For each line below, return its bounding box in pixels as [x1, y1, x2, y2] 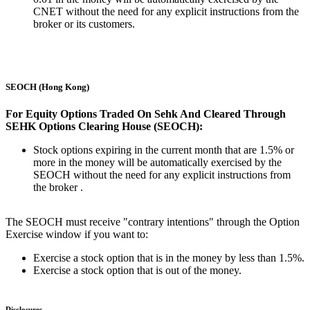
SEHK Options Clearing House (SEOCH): [6, 120, 203, 133]
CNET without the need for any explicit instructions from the [33, 6, 299, 18]
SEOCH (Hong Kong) [6, 82, 89, 93]
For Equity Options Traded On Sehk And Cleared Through [6, 108, 286, 120]
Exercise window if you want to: [6, 228, 148, 241]
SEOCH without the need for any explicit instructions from [33, 169, 291, 181]
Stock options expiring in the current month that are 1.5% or [33, 144, 294, 156]
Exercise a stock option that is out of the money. [33, 264, 241, 277]
